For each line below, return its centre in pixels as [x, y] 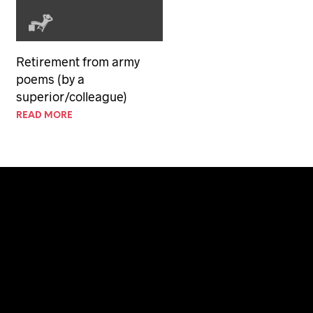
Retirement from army [78, 61]
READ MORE [44, 115]
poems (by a [50, 79]
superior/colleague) [72, 96]
